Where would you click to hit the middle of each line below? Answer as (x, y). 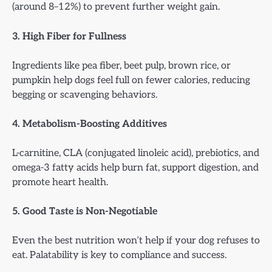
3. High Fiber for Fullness (69, 36)
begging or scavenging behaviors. (85, 94)
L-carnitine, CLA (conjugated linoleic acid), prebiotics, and (136, 153)
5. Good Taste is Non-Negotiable (85, 211)
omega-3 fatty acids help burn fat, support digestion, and (135, 167)
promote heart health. (60, 182)
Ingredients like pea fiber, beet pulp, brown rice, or (121, 65)
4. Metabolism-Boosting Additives (90, 124)
